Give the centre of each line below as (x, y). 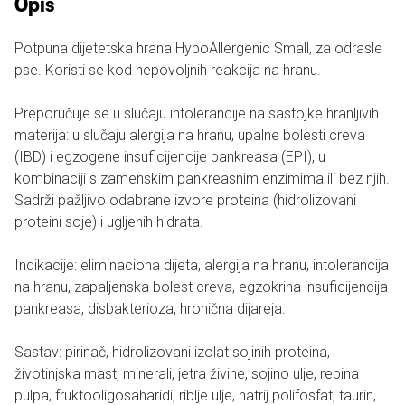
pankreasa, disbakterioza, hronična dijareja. (150, 309)
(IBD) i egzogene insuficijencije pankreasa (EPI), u (170, 157)
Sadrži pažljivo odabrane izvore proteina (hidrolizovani (185, 200)
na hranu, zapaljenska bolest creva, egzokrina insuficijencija (201, 287)
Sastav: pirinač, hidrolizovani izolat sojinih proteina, (172, 352)
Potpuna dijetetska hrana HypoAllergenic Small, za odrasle (198, 48)
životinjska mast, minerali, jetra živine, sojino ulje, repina (187, 374)
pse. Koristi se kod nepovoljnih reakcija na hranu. (168, 70)
